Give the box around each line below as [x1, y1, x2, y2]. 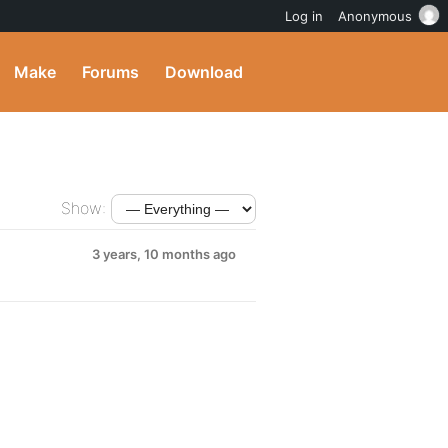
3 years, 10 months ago [92, 246, 236, 262]
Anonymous [338, 8, 412, 24]
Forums [82, 62, 139, 82]
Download [165, 62, 243, 82]
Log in [285, 8, 323, 24]
